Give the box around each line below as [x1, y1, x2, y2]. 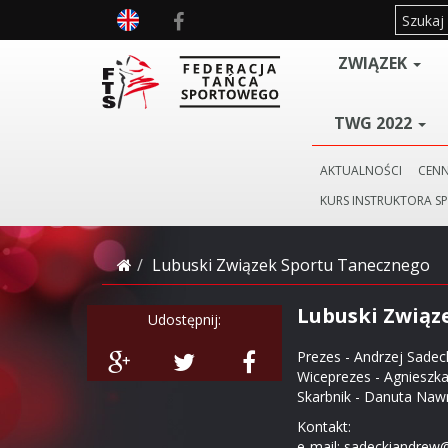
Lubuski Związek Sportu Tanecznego [152, 254, 430, 276]
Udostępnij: [148, 310, 221, 329]
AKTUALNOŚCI [320, 162, 402, 179]
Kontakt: [297, 417, 351, 436]
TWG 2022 [333, 112, 416, 134]
